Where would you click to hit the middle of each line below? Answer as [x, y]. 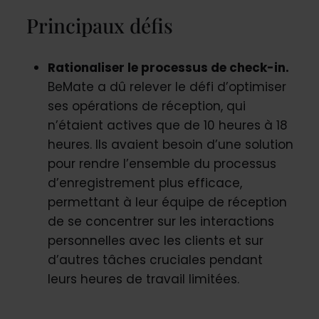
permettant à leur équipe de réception [167, 202]
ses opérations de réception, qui [146, 106]
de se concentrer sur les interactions [161, 221]
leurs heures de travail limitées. [143, 279]
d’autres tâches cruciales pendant [155, 260]
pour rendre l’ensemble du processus [162, 163]
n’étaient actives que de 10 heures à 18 [167, 125]
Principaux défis [99, 25]
